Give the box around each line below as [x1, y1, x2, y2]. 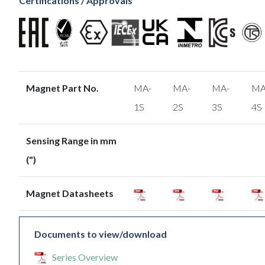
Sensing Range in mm [26, 135, 117, 147]
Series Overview [52, 251, 118, 263]
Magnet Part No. [26, 82, 99, 94]
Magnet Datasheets [26, 188, 114, 199]
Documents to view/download [34, 228, 167, 240]
